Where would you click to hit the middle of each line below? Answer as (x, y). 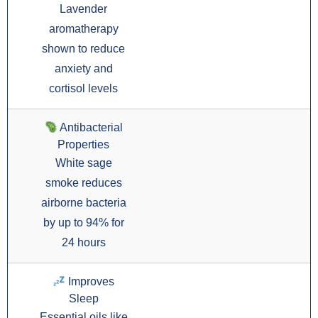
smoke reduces (83, 183)
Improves (90, 282)
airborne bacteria (83, 203)
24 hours (83, 243)
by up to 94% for (83, 223)
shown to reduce (83, 49)
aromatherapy (83, 29)
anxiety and (83, 69)
